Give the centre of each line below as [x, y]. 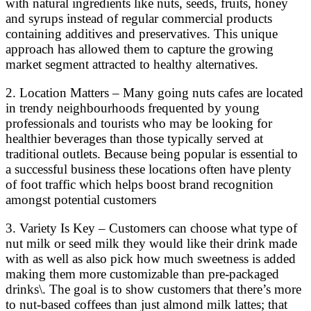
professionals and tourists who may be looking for [139, 124]
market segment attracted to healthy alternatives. [132, 65]
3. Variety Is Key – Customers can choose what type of [151, 228]
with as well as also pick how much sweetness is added [151, 259]
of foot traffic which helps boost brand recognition [140, 185]
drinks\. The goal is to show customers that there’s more [153, 289]
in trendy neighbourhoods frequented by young [133, 108]
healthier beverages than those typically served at [134, 139]
